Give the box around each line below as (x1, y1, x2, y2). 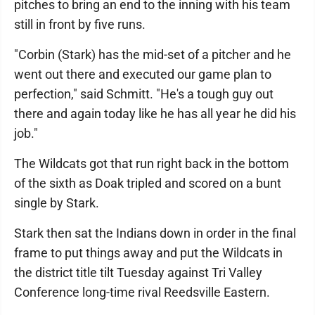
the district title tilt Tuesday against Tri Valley (14, 265, 262, 280)
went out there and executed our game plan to (14, 67, 271, 82)
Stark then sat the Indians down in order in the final (14, 226, 296, 240)
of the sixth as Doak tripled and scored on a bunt (14, 176, 281, 191)
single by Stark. (14, 195, 99, 210)
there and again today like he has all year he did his (14, 106, 296, 121)
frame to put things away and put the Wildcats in (14, 245, 283, 260)
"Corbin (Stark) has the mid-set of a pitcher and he (14, 47, 291, 62)
